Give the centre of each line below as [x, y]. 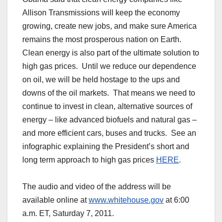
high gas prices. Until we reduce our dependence [109, 66]
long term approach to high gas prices [89, 160]
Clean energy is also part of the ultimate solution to [111, 53]
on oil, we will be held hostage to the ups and [101, 80]
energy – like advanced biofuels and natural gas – [110, 120]
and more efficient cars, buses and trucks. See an [109, 133]
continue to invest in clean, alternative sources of [107, 107]
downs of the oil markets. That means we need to [109, 93]
